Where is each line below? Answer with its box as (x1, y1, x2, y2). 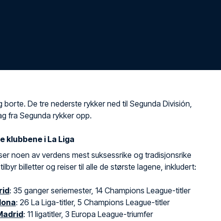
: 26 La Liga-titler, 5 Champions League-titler (16, 197, 170, 207)
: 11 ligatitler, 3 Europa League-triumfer (23, 209, 153, 219)
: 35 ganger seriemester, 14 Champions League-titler (9, 185, 190, 195)
